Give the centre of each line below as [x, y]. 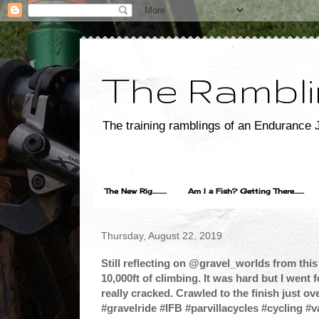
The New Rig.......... [136, 191]
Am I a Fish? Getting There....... [246, 191]
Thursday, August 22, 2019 [162, 236]
